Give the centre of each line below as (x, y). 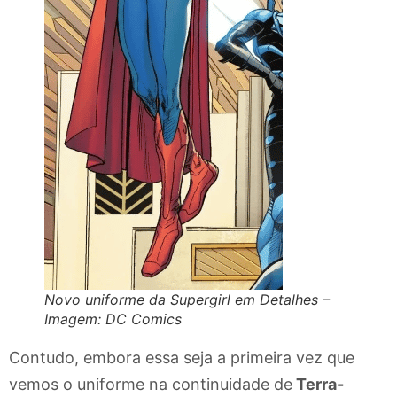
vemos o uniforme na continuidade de (151, 384)
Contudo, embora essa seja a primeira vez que (182, 357)
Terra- (318, 384)
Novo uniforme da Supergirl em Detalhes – (187, 299)
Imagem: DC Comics (113, 319)
